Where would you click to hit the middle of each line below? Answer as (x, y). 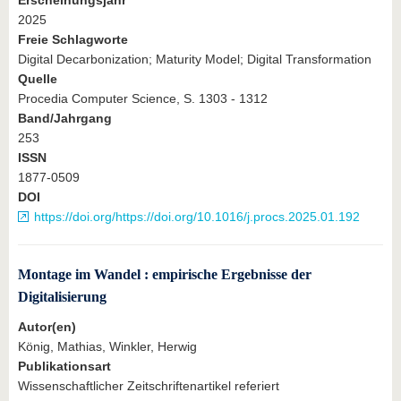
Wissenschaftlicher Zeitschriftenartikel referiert (149, 385)
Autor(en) (47, 326)
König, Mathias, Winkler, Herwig (107, 346)
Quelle (38, 79)
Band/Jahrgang (65, 118)
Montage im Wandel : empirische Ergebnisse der (165, 274)
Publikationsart (64, 366)
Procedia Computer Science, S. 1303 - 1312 (143, 98)
